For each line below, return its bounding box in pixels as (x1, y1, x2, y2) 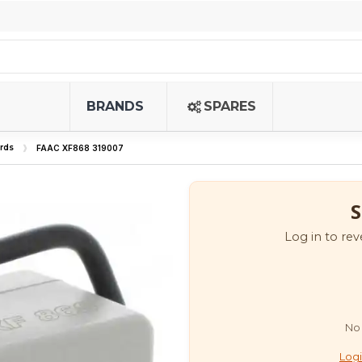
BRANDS (86, 99, 144, 114)
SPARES (204, 99, 256, 114)
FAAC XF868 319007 (36, 143, 124, 153)
